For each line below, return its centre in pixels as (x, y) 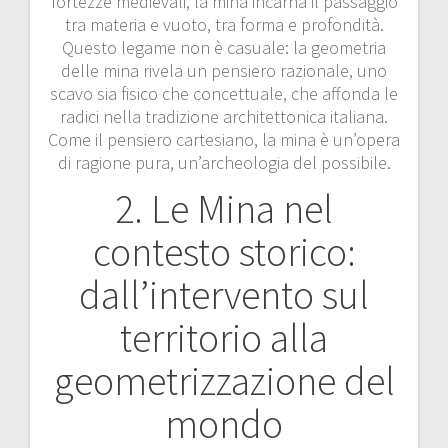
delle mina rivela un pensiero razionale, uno (224, 70)
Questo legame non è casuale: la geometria (224, 47)
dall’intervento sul (224, 294)
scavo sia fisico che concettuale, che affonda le (224, 93)
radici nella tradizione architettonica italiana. (224, 116)
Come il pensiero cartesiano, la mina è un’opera (224, 139)
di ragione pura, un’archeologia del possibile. (224, 162)
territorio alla (224, 337)
